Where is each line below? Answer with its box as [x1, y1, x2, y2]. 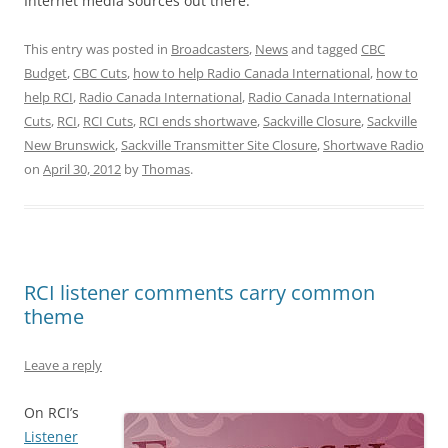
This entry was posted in [24, 40, 171, 59]
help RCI [24, 88, 73, 107]
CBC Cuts [73, 64, 127, 83]
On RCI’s [24, 403, 79, 423]
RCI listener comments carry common [24, 279, 375, 307]
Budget [24, 64, 67, 83]
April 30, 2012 [43, 160, 121, 179]
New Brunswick [24, 136, 115, 155]
